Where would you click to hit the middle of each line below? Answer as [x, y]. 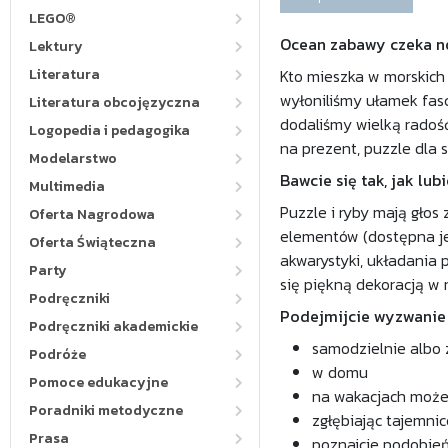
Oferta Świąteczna [92, 242]
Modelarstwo [73, 158]
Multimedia [67, 186]
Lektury [56, 46]
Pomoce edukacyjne [98, 382]
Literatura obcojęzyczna [114, 102]
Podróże [57, 354]
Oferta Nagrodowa [92, 214]
